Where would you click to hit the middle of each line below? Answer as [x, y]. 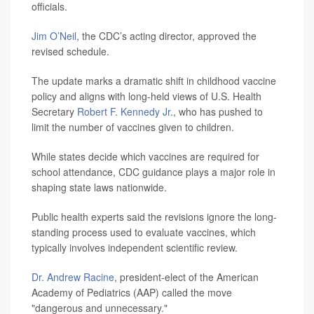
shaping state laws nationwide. [99, 187]
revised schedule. [70, 51]
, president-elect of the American [186, 277]
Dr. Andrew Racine [73, 277]
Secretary [54, 111]
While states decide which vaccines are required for [145, 156]
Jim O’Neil [54, 36]
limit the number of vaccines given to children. [133, 127]
